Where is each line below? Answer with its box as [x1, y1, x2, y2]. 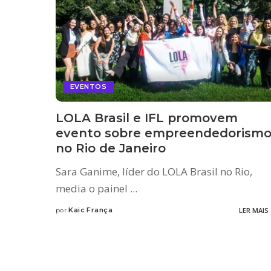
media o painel [56, 181, 130, 195]
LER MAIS [238, 205, 269, 215]
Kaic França [68, 205, 113, 214]
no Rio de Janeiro [56, 140, 166, 155]
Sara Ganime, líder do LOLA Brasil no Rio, [56, 164, 252, 178]
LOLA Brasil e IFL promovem [56, 110, 238, 125]
